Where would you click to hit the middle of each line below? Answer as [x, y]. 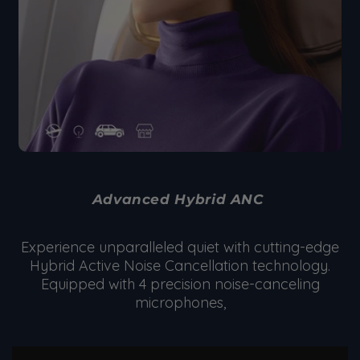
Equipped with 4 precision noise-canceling [180, 284]
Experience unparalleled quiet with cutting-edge [180, 247]
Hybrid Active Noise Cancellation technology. [180, 265]
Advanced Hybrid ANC [180, 199]
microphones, [180, 302]
